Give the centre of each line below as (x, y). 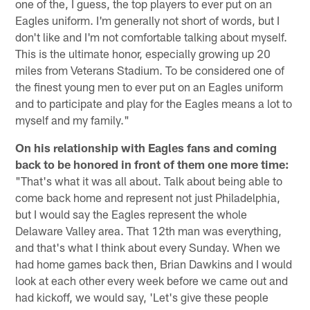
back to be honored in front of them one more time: (153, 164)
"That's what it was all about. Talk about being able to (149, 180)
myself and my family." (73, 119)
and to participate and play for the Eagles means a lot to (154, 103)
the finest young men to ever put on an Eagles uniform (149, 86)
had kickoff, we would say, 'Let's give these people (142, 297)
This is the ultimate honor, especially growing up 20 (143, 53)
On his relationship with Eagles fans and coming (146, 147)
